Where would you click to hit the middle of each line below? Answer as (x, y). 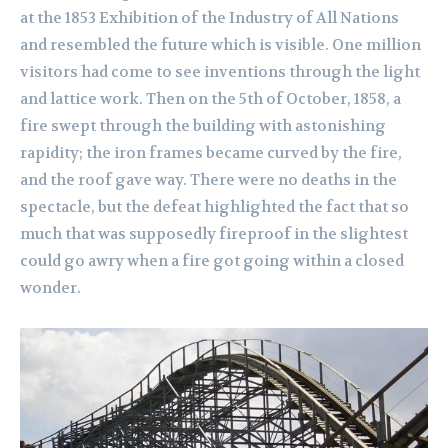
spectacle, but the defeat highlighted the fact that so (214, 207)
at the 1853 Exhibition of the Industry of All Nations (209, 18)
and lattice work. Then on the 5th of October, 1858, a (210, 99)
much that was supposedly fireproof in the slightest (214, 234)
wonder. (50, 288)
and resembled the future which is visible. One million (220, 45)
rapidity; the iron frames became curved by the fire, (211, 153)
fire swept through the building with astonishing (203, 126)
